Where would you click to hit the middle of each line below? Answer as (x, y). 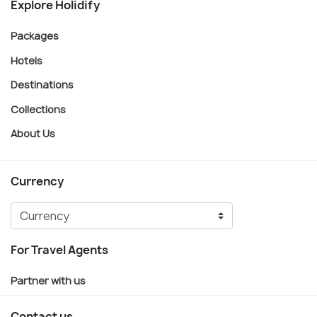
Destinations (42, 84)
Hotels (27, 60)
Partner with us (48, 280)
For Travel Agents (59, 249)
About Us (33, 133)
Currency (37, 181)
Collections (38, 109)
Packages (35, 35)
